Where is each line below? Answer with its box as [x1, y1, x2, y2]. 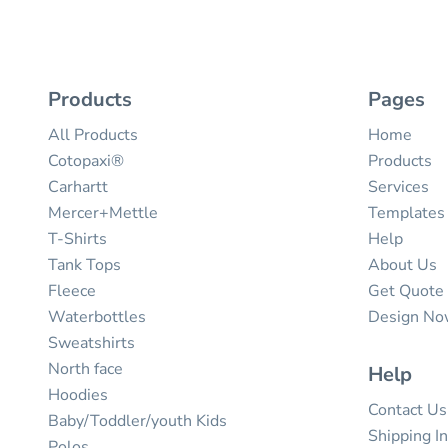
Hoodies [48, 384, 108, 406]
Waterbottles [48, 306, 146, 328]
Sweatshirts [48, 332, 135, 354]
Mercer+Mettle [48, 202, 158, 224]
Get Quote [368, 280, 444, 302]
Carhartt [48, 176, 108, 198]
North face [48, 358, 123, 380]
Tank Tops [48, 254, 121, 276]
